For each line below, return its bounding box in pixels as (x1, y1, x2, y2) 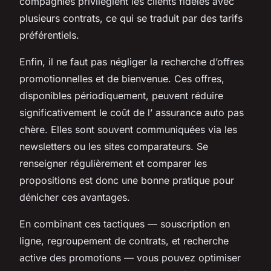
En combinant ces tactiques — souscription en (19, 217, 230, 230)
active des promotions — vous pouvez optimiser (19, 251, 241, 264)
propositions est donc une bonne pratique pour (19, 174, 234, 186)
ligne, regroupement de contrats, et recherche (19, 234, 229, 247)
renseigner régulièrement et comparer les (19, 157, 207, 169)
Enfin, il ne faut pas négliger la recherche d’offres (19, 55, 244, 68)
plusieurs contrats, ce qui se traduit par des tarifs (19, 11, 243, 24)
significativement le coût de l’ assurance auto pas (19, 106, 244, 119)
